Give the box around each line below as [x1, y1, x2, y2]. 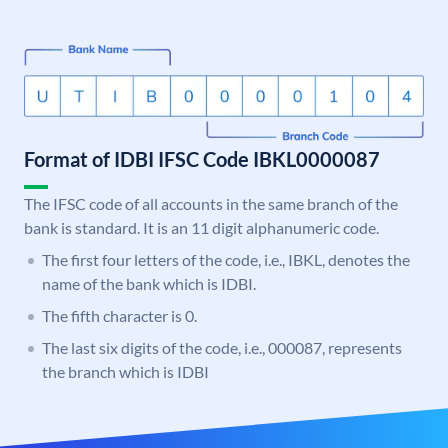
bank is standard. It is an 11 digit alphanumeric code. [24, 218, 379, 238]
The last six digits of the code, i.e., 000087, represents [42, 338, 402, 358]
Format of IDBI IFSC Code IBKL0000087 [24, 147, 380, 172]
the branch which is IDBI [42, 362, 209, 382]
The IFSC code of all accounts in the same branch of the [24, 194, 398, 214]
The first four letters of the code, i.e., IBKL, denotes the [42, 250, 410, 270]
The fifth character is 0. [42, 306, 197, 326]
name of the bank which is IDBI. [42, 274, 256, 294]
